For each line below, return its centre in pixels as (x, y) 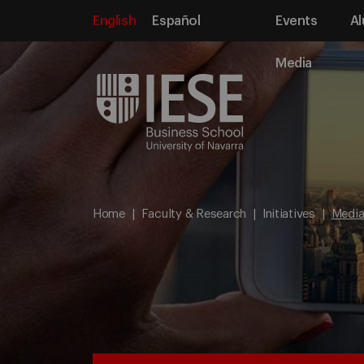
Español (176, 21)
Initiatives (288, 214)
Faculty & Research (194, 214)
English (115, 21)
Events (297, 21)
